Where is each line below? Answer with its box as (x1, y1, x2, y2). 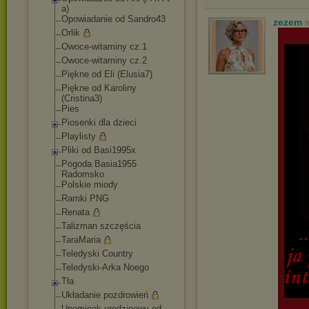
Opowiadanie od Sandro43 (61, 14, 166, 24)
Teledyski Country (61, 248, 133, 259)
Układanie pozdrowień (61, 290, 148, 300)
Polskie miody (61, 179, 118, 190)
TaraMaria (61, 235, 101, 245)
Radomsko (61, 169, 104, 179)
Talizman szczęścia (61, 221, 141, 231)
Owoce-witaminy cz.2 (61, 55, 147, 66)
